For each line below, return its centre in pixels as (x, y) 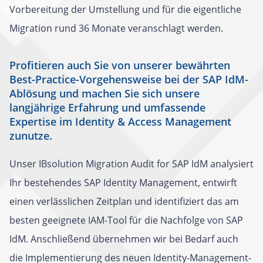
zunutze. (32, 136)
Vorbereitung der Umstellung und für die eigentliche (125, 9)
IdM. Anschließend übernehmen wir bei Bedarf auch (124, 239)
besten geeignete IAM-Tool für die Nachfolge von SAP (126, 220)
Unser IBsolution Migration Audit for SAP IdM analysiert (131, 164)
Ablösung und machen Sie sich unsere (104, 93)
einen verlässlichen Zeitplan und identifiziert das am (124, 201)
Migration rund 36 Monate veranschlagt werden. (116, 28)
